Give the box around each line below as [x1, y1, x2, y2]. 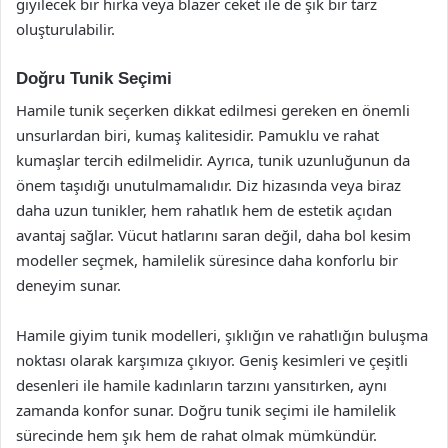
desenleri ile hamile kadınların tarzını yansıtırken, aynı [16, 375, 387, 395]
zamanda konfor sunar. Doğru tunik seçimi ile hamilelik [16, 400, 396, 420]
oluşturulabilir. [16, 18, 115, 39]
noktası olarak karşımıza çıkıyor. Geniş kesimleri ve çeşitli [16, 350, 408, 370]
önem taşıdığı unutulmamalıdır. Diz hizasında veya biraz [16, 175, 401, 195]
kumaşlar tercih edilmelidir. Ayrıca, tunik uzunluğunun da [16, 150, 410, 170]
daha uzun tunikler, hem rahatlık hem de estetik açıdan [16, 200, 392, 220]
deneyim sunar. [16, 275, 121, 295]
